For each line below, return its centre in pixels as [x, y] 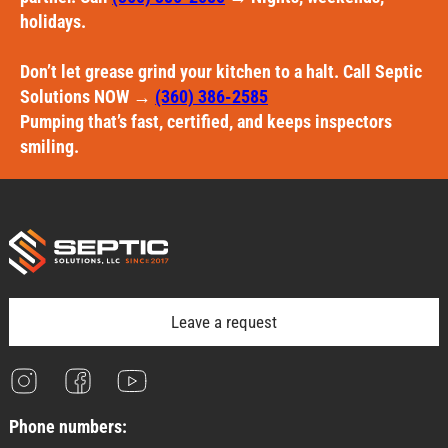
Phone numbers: [68, 427]
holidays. [53, 22]
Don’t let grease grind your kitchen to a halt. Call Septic [221, 72]
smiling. [49, 147]
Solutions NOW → [87, 97]
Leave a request [224, 322]
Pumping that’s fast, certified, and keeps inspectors [206, 122]
